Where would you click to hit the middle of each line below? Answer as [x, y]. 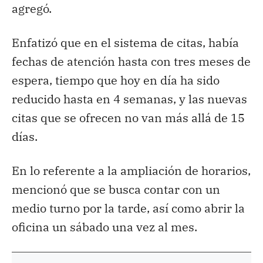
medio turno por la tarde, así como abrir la [128, 208]
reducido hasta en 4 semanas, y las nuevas [129, 99]
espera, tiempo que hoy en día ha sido [116, 80]
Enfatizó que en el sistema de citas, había [125, 42]
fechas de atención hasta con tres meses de [131, 61]
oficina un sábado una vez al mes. [104, 227]
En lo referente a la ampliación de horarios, [131, 170]
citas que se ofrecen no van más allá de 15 [128, 117]
